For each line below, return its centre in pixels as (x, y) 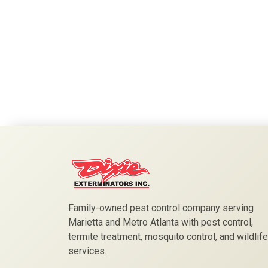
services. (87, 251)
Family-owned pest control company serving (161, 208)
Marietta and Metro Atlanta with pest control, (161, 222)
